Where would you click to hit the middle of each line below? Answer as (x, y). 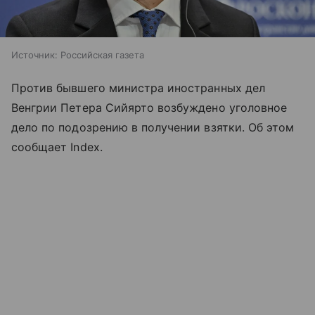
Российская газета (102, 54)
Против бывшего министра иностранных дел (138, 88)
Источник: (34, 54)
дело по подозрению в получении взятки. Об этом (153, 127)
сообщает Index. (57, 147)
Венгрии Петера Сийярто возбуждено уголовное (149, 107)
